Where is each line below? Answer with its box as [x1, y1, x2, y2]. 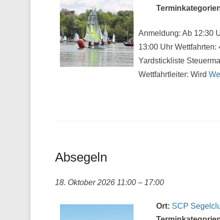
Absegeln [55, 150, 107, 165]
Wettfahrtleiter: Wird [138, 70, 209, 79]
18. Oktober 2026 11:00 [55, 178, 136, 187]
